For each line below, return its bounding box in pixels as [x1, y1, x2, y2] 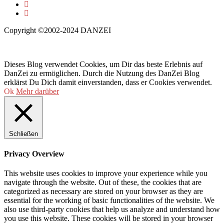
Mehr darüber [16, 86, 59, 95]
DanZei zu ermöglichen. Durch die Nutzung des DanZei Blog [4, 68, 199, 77]
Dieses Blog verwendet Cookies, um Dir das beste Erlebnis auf [4, 59, 202, 68]
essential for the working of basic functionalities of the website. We [4, 196, 214, 205]
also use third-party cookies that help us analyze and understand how [4, 205, 220, 214]
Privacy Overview [4, 149, 64, 158]
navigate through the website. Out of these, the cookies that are [4, 178, 201, 187]
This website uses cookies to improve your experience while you [4, 169, 207, 178]
